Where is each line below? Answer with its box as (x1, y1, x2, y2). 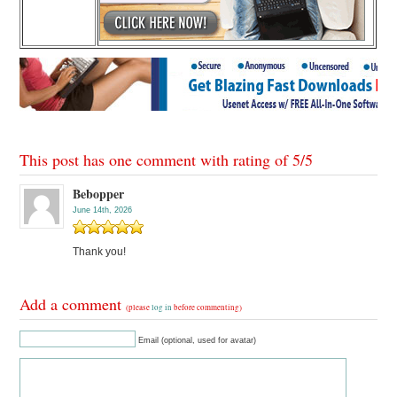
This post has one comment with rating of (19, 149, 293, 171)
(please (126, 302, 152, 314)
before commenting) (172, 302, 243, 314)
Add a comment (19, 293, 127, 315)
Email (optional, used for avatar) (138, 336, 257, 346)
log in (152, 302, 173, 314)
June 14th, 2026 (73, 206, 133, 215)
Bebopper (73, 184, 125, 204)
